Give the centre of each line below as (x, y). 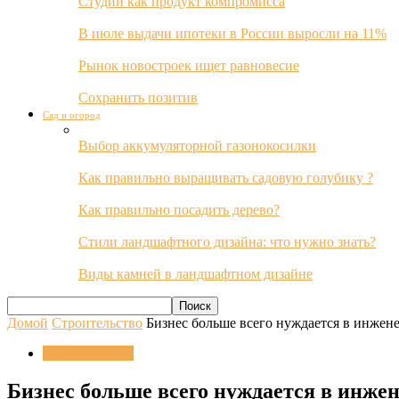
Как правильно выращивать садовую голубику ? (226, 178)
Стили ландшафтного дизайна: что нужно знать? (227, 242)
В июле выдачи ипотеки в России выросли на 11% (232, 33)
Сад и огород (72, 115)
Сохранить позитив (138, 98)
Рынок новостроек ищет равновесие (189, 65)
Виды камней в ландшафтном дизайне (195, 274)
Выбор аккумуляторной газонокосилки (197, 146)
